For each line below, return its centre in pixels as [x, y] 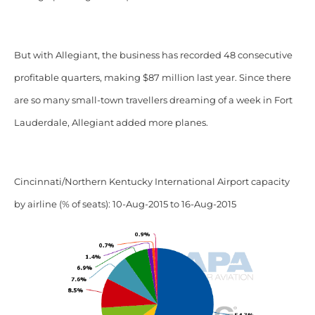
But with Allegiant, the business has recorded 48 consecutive [153, 55]
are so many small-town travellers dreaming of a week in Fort [153, 100]
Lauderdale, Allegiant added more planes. [112, 122]
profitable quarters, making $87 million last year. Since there [152, 77]
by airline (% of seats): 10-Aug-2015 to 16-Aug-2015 [125, 204]
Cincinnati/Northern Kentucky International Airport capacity [152, 181]
